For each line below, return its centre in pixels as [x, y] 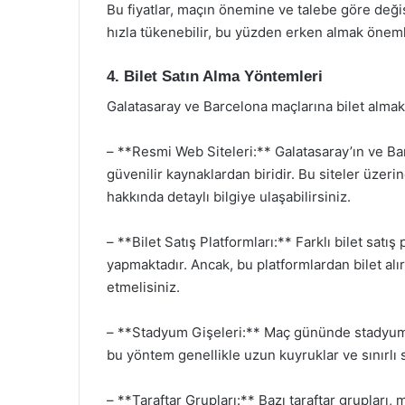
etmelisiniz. [143, 287]
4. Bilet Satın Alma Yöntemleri [215, 76]
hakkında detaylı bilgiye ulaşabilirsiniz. [229, 196]
